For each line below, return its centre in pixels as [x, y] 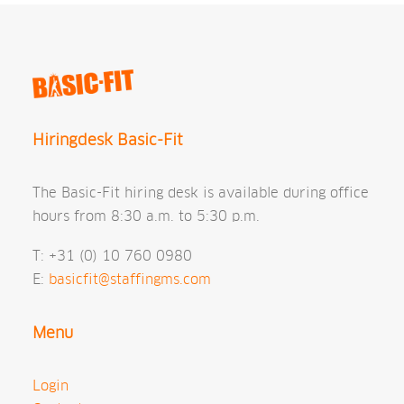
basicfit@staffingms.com [130, 279]
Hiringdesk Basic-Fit [108, 140]
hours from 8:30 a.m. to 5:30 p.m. [146, 216]
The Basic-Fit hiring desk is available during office [201, 193]
